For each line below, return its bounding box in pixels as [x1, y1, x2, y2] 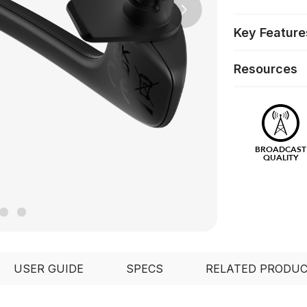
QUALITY [262, 151, 299, 163]
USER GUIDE [13, 262, 84, 276]
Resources [233, 61, 297, 76]
